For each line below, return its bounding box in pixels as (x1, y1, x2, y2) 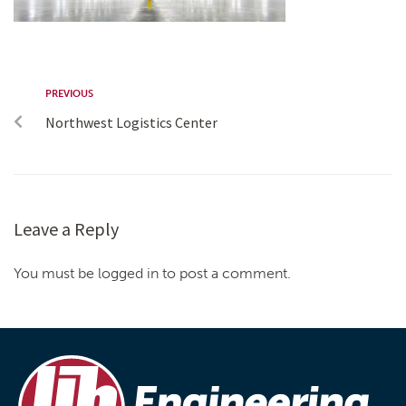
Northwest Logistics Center (45, 113, 217, 132)
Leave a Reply (14, 217, 119, 241)
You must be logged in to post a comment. (14, 265, 291, 283)
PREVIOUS (45, 88, 93, 101)
